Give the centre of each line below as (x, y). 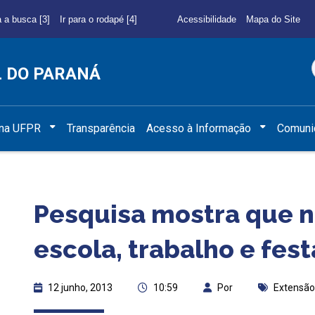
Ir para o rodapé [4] (98, 19)
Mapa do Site (273, 19)
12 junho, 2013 (80, 287)
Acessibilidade (206, 19)
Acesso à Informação (199, 128)
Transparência (101, 128)
